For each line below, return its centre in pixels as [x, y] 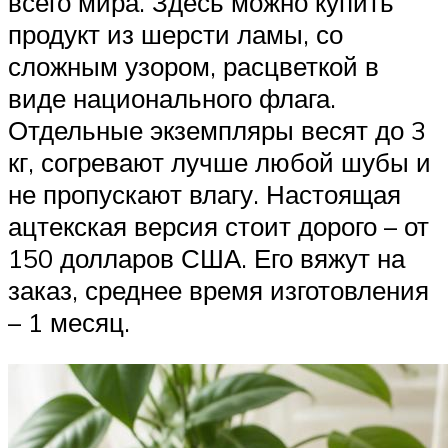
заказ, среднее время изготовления [218, 290]
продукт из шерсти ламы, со [175, 34]
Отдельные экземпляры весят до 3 [217, 130]
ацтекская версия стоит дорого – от [218, 226]
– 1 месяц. [69, 322]
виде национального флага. [172, 98]
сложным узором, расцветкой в [193, 66]
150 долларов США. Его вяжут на [206, 258]
